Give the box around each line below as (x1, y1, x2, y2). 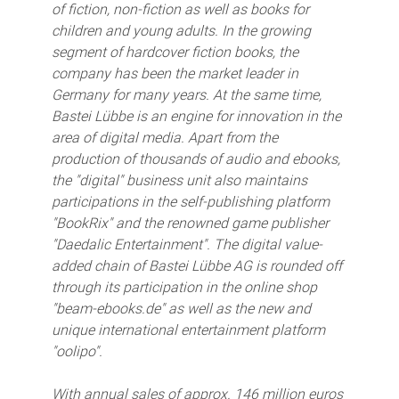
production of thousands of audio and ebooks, (51, 150, 340, 167)
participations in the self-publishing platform (51, 192, 330, 210)
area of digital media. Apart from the (51, 128, 278, 146)
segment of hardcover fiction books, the (51, 43, 298, 61)
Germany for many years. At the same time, (51, 85, 322, 103)
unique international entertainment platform (51, 321, 325, 338)
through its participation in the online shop (51, 278, 317, 296)
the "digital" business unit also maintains (51, 171, 307, 189)
